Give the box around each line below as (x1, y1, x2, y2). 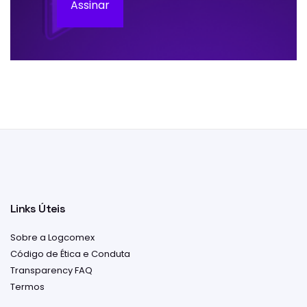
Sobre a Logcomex (10, 231, 95, 245)
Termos (10, 280, 45, 294)
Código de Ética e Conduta (10, 247, 130, 261)
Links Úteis (10, 201, 65, 217)
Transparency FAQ (10, 264, 93, 278)
